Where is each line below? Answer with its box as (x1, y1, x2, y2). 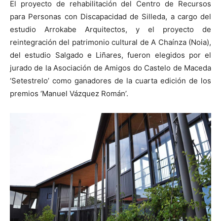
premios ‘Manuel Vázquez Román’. (10, 88, 128, 98)
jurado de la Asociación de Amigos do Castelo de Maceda (10, 63, 211, 73)
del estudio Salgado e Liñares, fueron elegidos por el (10, 50, 211, 60)
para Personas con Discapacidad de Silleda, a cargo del (10, 11, 211, 21)
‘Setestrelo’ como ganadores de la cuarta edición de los (10, 75, 211, 85)
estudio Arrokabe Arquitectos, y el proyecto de (10, 24, 211, 34)
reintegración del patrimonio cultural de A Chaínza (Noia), (10, 37, 211, 47)
